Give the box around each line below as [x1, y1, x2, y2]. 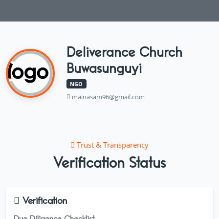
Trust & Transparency [75, 139, 149, 150]
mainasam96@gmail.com [70, 92, 145, 101]
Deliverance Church [66, 46, 182, 60]
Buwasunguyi [66, 62, 142, 76]
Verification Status [53, 156, 166, 171]
